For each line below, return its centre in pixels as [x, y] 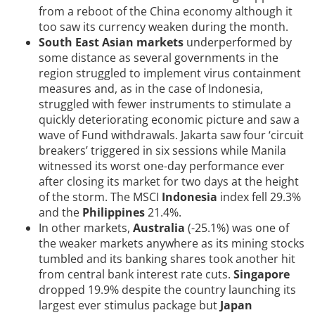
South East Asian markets [111, 43]
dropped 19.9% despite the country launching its [167, 290]
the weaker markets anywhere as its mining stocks [172, 244]
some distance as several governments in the [159, 58]
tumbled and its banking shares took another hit [167, 259]
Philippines [114, 213]
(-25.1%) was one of [237, 228]
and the [60, 213]
